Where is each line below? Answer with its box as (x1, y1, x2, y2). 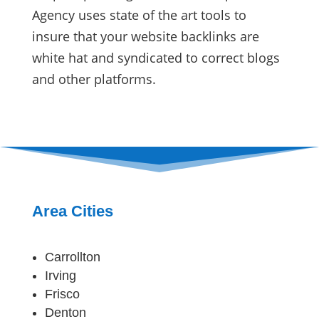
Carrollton (44, 249, 100, 264)
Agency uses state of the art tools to (31, 6, 246, 23)
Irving (44, 268, 76, 283)
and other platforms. (31, 70, 156, 88)
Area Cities (31, 202, 113, 220)
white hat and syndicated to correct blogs (31, 48, 280, 66)
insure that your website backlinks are (31, 27, 259, 45)
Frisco (44, 286, 80, 301)
